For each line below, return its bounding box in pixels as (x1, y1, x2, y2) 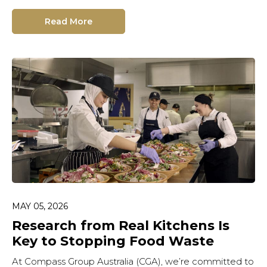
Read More (45, 15, 92, 27)
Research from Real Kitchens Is (12, 217, 229, 234)
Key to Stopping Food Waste (12, 232, 214, 249)
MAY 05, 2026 (12, 200, 68, 212)
